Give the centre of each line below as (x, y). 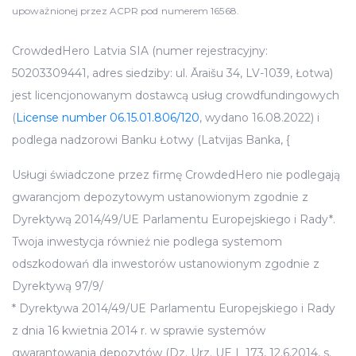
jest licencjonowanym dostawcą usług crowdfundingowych (176, 96)
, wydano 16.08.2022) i (259, 118)
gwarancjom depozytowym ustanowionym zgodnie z (160, 197)
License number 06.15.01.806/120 (108, 118)
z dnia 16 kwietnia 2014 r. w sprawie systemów (139, 331)
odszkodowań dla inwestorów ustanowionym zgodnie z (166, 264)
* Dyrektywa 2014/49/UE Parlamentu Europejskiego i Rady (174, 309)
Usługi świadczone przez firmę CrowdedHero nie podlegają (176, 175)
